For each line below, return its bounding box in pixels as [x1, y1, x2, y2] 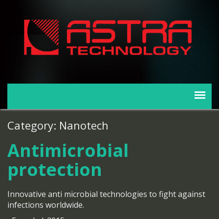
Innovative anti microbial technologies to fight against [7, 189, 205, 200]
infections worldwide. [7, 199, 84, 211]
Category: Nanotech [7, 118, 109, 133]
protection [7, 157, 102, 182]
